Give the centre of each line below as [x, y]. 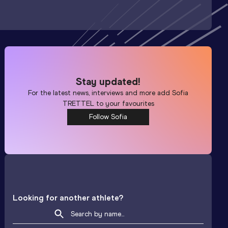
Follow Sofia [108, 117]
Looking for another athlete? [68, 198]
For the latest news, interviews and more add [100, 93]
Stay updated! [108, 81]
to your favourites [124, 103]
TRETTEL [78, 103]
